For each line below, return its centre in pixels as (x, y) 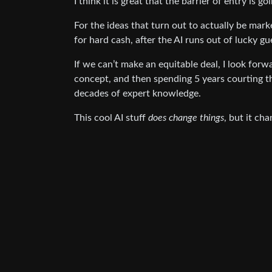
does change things (186, 118)
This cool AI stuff (111, 118)
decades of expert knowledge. (138, 94)
